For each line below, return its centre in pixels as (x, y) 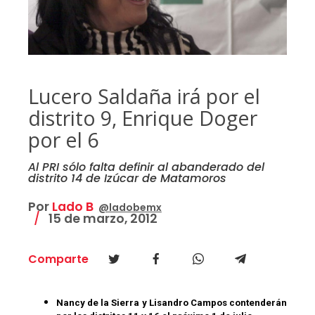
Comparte (58, 259)
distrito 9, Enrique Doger (142, 118)
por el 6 (63, 140)
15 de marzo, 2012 (101, 219)
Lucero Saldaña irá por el (144, 96)
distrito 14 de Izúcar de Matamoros (127, 179)
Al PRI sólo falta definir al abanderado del (146, 167)
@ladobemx (130, 208)
